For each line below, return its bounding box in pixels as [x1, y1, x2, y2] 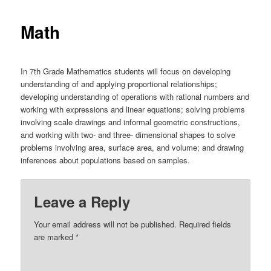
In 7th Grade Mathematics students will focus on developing [21, 65, 231, 77]
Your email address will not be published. [34, 218, 177, 230]
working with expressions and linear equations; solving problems [21, 103, 246, 115]
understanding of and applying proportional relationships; [21, 77, 218, 90]
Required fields [177, 218, 232, 230]
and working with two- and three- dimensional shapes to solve [21, 128, 236, 140]
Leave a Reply [34, 191, 131, 212]
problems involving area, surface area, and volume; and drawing [21, 141, 244, 153]
